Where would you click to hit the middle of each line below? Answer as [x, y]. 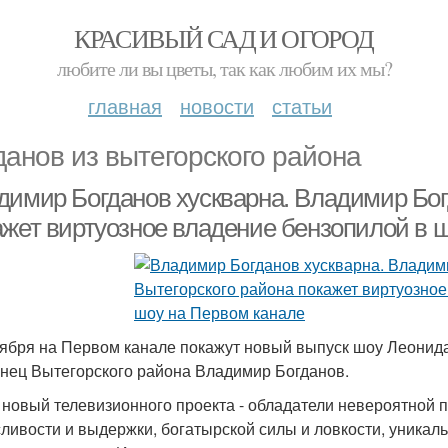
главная [125, 105]
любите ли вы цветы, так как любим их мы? [224, 68]
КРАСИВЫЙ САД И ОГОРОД [224, 38]
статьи [302, 105]
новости [217, 105]
